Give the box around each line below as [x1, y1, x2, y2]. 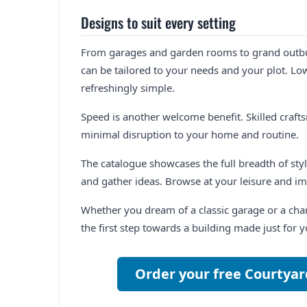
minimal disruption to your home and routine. [81, 127, 299, 141]
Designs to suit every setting [81, 11, 236, 33]
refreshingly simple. [81, 80, 175, 95]
